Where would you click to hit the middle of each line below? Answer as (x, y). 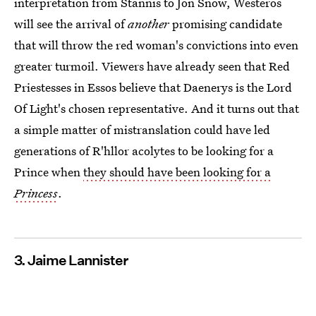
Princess (36, 193)
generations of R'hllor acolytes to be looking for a (144, 150)
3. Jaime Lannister (71, 260)
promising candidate (226, 23)
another (148, 23)
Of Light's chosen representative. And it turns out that (157, 108)
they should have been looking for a (177, 171)
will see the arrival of (71, 23)
